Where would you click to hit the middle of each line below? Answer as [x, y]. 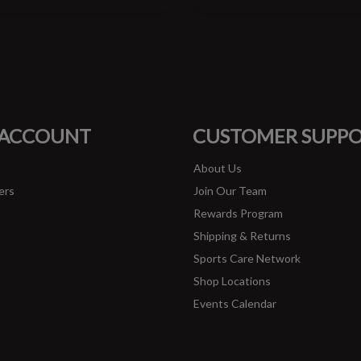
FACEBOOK [125, 109]
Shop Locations [232, 281]
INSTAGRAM [239, 109]
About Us [218, 168]
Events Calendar [235, 304]
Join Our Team [230, 191]
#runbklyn [180, 52]
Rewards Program [238, 214]
